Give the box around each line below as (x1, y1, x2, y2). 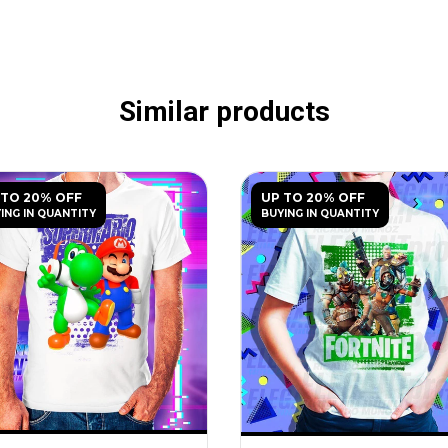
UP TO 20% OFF (261, 189, 365, 205)
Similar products (118, 94, 330, 128)
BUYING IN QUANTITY (261, 206, 379, 220)
